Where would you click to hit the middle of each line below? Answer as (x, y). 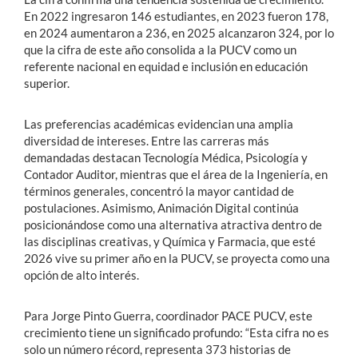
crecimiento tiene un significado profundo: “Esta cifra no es (177, 332)
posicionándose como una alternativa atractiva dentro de (173, 224)
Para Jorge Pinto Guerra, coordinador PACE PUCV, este (168, 315)
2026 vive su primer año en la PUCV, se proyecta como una (177, 258)
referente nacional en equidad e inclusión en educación (166, 66)
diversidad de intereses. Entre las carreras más (147, 140)
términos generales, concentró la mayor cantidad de (159, 191)
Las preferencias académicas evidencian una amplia (159, 123)
